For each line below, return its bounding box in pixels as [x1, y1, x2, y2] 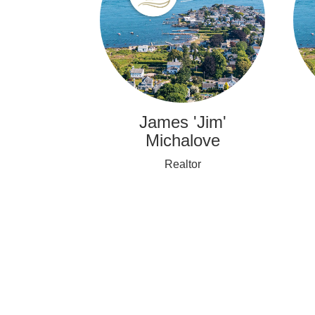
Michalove [145, 131, 220, 150]
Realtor [164, 158, 201, 171]
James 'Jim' [139, 112, 226, 132]
